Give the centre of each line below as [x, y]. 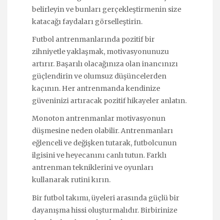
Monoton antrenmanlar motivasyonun [99, 119]
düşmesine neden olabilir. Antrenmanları [102, 131]
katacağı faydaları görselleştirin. [87, 22]
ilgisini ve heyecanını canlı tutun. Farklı [99, 155]
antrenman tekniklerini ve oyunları [93, 168]
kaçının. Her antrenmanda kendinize [96, 89]
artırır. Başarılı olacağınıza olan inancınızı [105, 64]
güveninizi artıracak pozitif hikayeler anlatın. [109, 101]
